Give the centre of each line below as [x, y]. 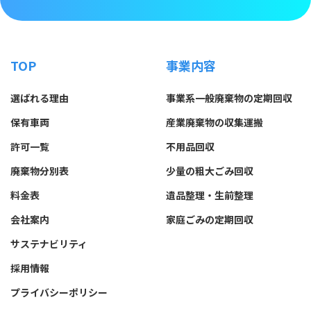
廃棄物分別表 [40, 170]
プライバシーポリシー [59, 292]
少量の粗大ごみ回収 [210, 170]
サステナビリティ [49, 243]
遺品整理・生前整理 [210, 195]
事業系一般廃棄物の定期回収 [229, 98]
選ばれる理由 [40, 98]
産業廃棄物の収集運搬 [215, 122]
